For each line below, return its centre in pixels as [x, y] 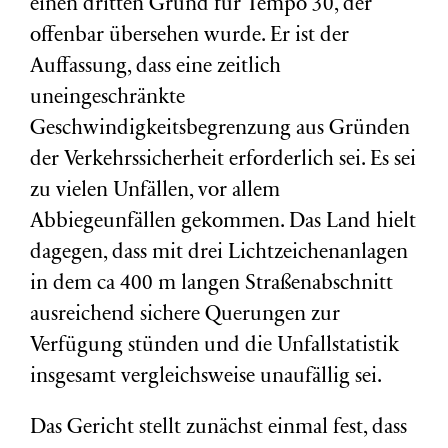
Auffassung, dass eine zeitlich [155, 67]
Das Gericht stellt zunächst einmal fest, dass [218, 428]
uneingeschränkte [107, 98]
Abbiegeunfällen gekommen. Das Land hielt [223, 222]
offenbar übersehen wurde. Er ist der [189, 36]
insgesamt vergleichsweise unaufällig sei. [206, 377]
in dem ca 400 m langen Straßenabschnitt [211, 284]
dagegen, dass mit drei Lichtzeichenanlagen [219, 253]
